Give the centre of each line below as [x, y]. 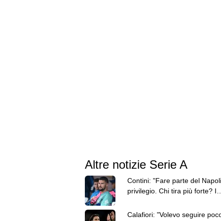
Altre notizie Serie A [136, 164]
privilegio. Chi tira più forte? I [172, 191]
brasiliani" [142, 201]
